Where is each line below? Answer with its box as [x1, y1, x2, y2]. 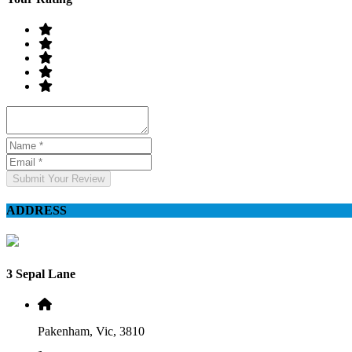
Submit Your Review [13, 172, 104, 185]
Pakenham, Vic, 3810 [38, 324, 145, 338]
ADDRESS [6, 203, 67, 218]
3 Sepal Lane [6, 266, 75, 280]
